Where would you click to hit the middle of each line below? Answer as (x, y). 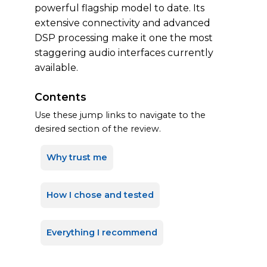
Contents (60, 97)
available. (56, 68)
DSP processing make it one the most (124, 38)
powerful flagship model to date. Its (119, 8)
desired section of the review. (98, 129)
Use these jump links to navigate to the (120, 115)
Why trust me (77, 157)
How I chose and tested (100, 195)
